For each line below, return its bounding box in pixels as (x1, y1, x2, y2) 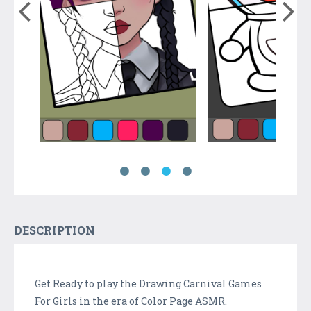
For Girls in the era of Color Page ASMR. (35, 294, 227, 308)
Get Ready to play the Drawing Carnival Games (35, 276, 262, 290)
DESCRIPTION (14, 222, 95, 237)
